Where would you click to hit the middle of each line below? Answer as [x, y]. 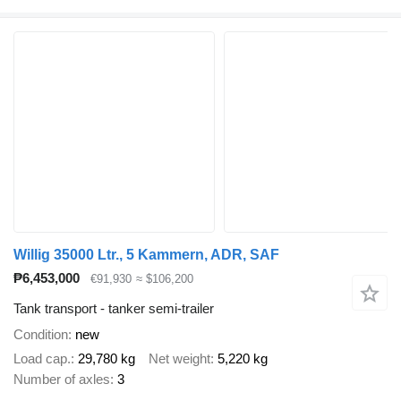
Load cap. [42, 358]
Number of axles [62, 379]
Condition [41, 335]
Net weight [179, 358]
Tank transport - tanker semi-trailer [114, 309]
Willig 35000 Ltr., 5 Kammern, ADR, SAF [146, 254]
